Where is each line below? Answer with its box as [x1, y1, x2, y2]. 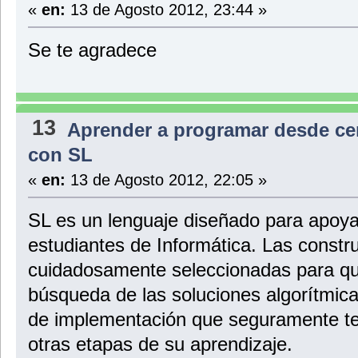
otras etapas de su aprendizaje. [27, 332, 292, 355]
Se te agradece [27, 39, 157, 62]
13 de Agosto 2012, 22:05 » [65, 169, 267, 189]
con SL [27, 143, 93, 165]
